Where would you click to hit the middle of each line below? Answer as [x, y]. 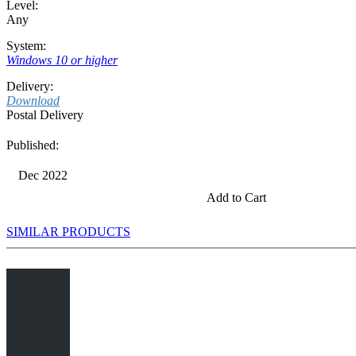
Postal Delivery [45, 114]
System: [26, 45]
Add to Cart [236, 197]
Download [33, 100]
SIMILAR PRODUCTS [68, 231]
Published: [33, 145]
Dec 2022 [43, 175]
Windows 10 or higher [62, 60]
